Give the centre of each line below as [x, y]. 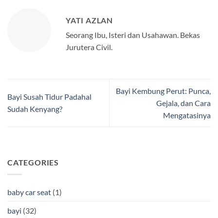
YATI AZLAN [89, 20]
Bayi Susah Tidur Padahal [49, 97]
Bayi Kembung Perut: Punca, [163, 91]
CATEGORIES [33, 163]
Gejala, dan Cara [183, 103]
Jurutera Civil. [89, 47]
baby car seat [29, 192]
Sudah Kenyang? [35, 109]
